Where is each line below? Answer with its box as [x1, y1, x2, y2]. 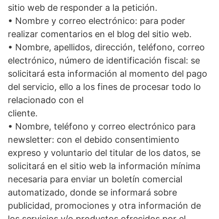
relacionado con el [8, 95, 84, 106]
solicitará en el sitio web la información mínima [8, 161, 200, 172]
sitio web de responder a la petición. [8, 2, 157, 13]
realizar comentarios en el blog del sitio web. [8, 29, 192, 40]
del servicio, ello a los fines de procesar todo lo [8, 82, 201, 92]
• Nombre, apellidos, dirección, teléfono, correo [8, 42, 205, 53]
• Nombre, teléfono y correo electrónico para [8, 121, 196, 132]
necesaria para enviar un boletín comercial [8, 174, 182, 185]
